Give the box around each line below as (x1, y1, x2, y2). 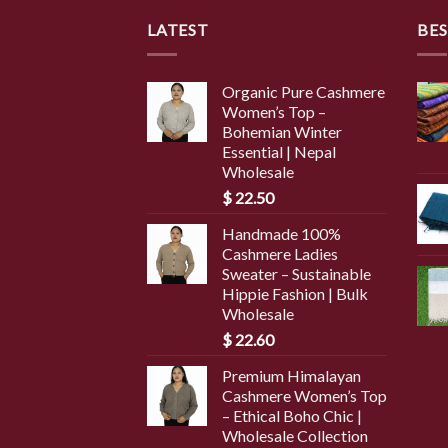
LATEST (147, 20, 209, 40)
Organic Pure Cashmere (222, 81, 385, 101)
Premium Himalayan (222, 365, 361, 385)
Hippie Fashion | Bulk (222, 283, 368, 303)
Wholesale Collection (222, 425, 368, 445)
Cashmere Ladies (222, 243, 338, 263)
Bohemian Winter (222, 121, 342, 141)
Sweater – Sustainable (222, 263, 371, 283)
